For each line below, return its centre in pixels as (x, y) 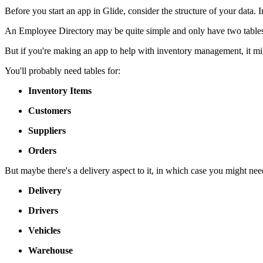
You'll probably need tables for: (63, 70)
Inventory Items (60, 90)
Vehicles (44, 230)
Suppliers (47, 130)
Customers (50, 110)
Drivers (43, 210)
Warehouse (50, 250)
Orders (42, 150)
